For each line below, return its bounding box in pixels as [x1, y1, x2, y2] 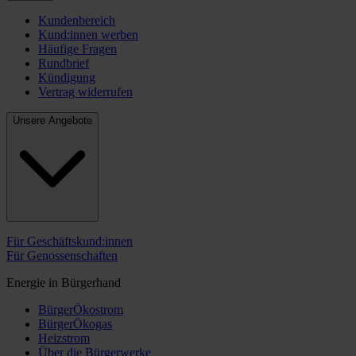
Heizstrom [38, 331, 90, 346]
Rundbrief [38, 56, 89, 70]
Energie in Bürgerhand [6, 276, 121, 290]
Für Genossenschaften [6, 249, 118, 263]
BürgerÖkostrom [38, 303, 123, 317]
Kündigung [38, 70, 95, 84]
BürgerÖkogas [38, 317, 112, 331]
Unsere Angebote [13, 114, 92, 126]
